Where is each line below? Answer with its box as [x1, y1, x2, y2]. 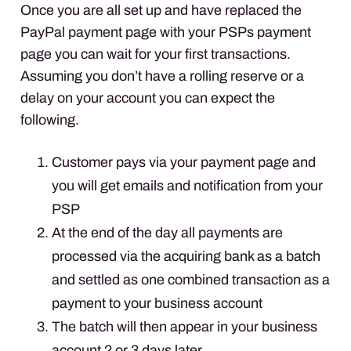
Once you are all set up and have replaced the [20, 2, 302, 18]
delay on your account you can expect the [20, 89, 275, 106]
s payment [247, 24, 311, 40]
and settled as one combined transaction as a [52, 271, 330, 288]
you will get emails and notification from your [52, 177, 323, 194]
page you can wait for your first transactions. [20, 45, 291, 62]
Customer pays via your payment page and [52, 154, 316, 170]
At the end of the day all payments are [52, 224, 283, 241]
